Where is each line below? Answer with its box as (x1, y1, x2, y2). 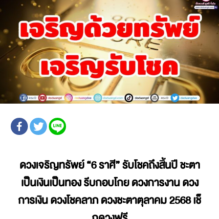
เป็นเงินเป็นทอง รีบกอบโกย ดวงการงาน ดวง (21, 174, 198, 192)
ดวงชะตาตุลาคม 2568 (101, 191, 191, 209)
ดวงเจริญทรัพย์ (19, 156, 84, 174)
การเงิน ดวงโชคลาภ (18, 191, 101, 209)
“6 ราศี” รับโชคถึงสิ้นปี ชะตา (84, 156, 200, 174)
